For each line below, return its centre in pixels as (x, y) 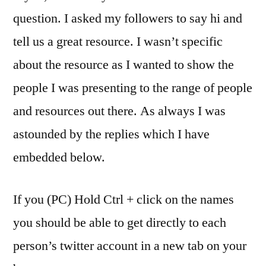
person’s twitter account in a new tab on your (130, 246)
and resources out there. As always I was (119, 111)
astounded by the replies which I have (111, 134)
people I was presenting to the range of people (133, 88)
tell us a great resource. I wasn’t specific (118, 41)
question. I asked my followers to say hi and (128, 18)
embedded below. (59, 157)
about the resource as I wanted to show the (123, 64)
